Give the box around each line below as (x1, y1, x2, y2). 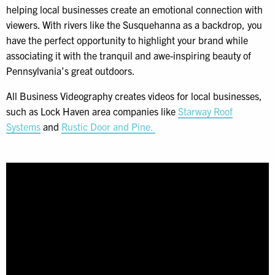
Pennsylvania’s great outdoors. (6, 64, 135, 77)
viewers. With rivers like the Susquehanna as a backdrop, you (6, 18, 262, 31)
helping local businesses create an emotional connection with (6, 3, 263, 16)
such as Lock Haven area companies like (6, 105, 178, 118)
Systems (6, 120, 41, 133)
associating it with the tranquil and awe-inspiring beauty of (6, 49, 251, 62)
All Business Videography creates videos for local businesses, (6, 90, 262, 103)
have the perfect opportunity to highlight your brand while (6, 34, 248, 47)
